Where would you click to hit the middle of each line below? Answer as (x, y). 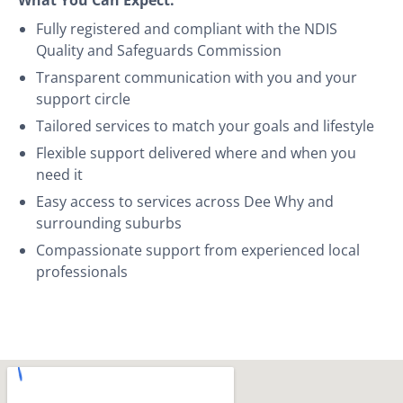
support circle (83, 99)
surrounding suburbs (109, 223)
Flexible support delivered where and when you (196, 152)
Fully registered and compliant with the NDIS (187, 28)
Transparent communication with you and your (197, 77)
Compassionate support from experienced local (198, 250)
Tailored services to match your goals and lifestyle (205, 125)
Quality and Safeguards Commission (159, 50)
